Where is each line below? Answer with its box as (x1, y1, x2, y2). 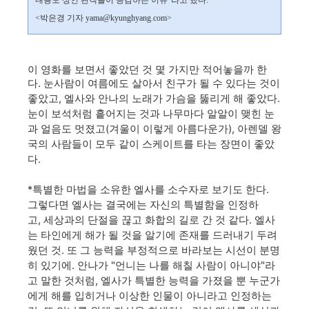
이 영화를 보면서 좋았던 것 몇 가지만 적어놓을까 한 (28, 63, 267, 76)
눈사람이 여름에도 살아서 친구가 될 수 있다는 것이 (43, 77, 280, 90)
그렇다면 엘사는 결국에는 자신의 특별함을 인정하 (28, 199, 259, 211)
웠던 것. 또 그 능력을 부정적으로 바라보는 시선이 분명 (28, 243, 280, 257)
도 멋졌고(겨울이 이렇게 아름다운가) (61, 123, 232, 135)
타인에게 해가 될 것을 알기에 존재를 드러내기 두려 (41, 228, 277, 241)
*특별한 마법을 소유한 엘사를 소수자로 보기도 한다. (28, 183, 269, 196)
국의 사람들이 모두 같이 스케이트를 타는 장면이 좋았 (28, 138, 275, 150)
